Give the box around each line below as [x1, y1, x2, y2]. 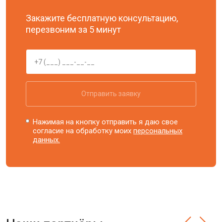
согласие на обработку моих [33, 126, 134, 135]
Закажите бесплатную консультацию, [26, 13, 178, 23]
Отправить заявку [81, 90, 141, 98]
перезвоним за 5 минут [26, 24, 121, 35]
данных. [33, 135, 60, 144]
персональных [133, 126, 183, 135]
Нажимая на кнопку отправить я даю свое [33, 117, 178, 126]
